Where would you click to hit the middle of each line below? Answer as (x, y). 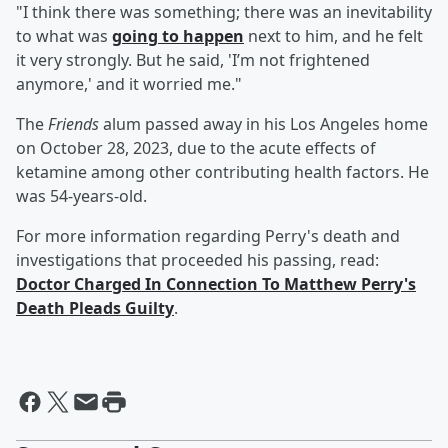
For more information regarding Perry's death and (208, 236)
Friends (73, 124)
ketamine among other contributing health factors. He (222, 172)
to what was (64, 36)
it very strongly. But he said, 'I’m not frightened (193, 60)
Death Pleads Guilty (95, 308)
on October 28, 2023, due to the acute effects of (196, 148)
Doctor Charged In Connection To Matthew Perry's (216, 284)
